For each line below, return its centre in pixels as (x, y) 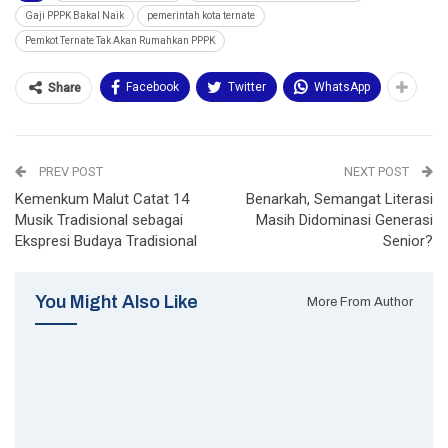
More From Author (360, 302)
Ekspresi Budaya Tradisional (106, 241)
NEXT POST (378, 172)
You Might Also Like (116, 302)
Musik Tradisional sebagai (99, 220)
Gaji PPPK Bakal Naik (74, 16)
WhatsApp (342, 87)
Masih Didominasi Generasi (344, 220)
